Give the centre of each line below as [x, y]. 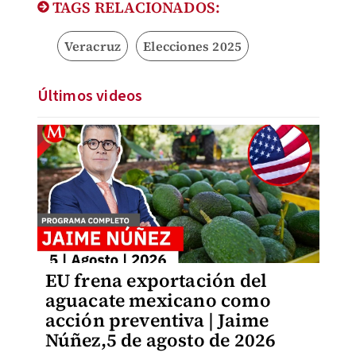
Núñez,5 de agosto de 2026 [161, 340]
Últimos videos [90, 96]
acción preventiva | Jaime [157, 320]
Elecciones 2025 [193, 46]
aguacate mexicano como [158, 300]
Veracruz [93, 46]
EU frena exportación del [156, 281]
